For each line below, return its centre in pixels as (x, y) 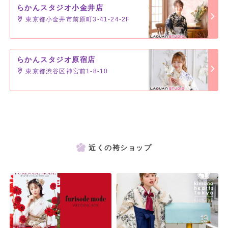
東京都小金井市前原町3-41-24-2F (77, 20)
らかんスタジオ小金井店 (60, 8)
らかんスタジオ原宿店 (56, 60)
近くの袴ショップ (120, 148)
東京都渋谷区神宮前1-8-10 (66, 72)
